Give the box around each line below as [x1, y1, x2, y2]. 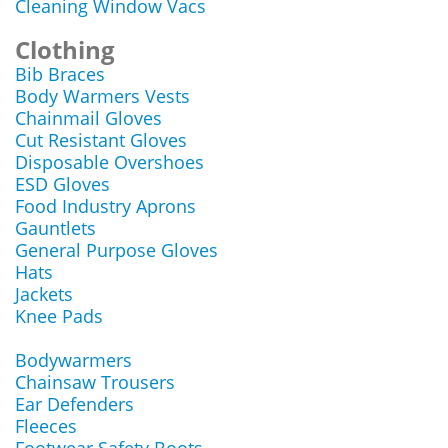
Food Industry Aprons [15, 194, 196, 218]
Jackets [15, 282, 73, 306]
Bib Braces [15, 62, 105, 86]
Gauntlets [15, 216, 96, 240]
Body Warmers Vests [15, 84, 190, 108]
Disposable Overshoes [15, 150, 204, 174]
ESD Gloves [15, 172, 110, 196]
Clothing [15, 33, 115, 66]
